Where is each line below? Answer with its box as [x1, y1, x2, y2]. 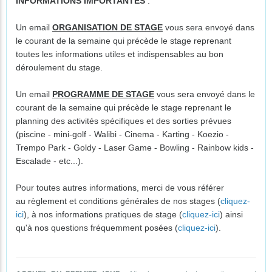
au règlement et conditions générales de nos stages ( [16, 196, 220, 206]
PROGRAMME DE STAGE [52, 89, 154, 99]
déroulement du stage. [16, 63, 103, 72]
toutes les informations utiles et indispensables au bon [16, 49, 223, 59]
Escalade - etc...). [16, 156, 83, 166]
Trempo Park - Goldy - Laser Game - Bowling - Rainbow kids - [16, 143, 254, 152]
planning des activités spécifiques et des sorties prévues [16, 116, 231, 126]
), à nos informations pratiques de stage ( [24, 209, 182, 219]
